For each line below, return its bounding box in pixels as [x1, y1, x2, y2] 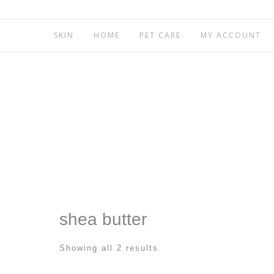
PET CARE [139, 30, 181, 40]
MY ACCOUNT [201, 30, 261, 40]
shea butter [59, 210, 147, 229]
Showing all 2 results [59, 243, 158, 253]
